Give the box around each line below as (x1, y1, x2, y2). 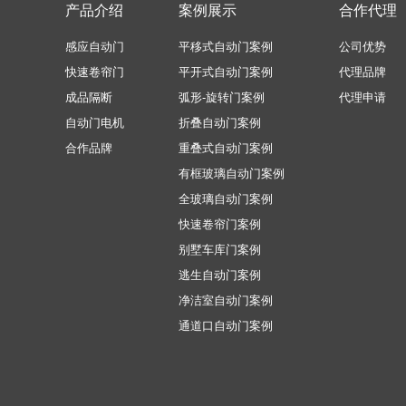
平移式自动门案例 (179, 40, 273, 54)
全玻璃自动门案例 (179, 192, 273, 207)
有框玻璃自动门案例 (179, 167, 285, 181)
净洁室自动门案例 (179, 294, 273, 308)
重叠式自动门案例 (179, 141, 273, 156)
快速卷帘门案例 (179, 217, 261, 232)
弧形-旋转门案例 (179, 91, 265, 105)
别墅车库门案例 (179, 243, 261, 257)
